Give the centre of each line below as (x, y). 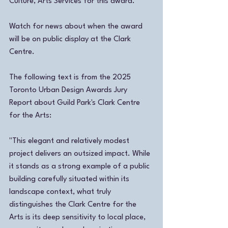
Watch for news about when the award (77, 26)
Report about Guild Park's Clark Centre (76, 103)
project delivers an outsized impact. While (81, 154)
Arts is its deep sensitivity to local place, (78, 217)
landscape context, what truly (61, 192)
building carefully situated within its (70, 179)
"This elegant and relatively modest (70, 141)
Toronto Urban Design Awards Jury (69, 90)
